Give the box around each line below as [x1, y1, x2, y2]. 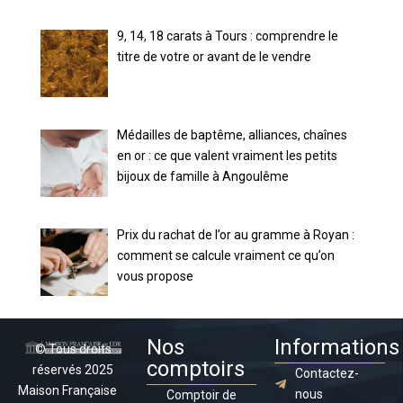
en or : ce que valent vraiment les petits [117, 148, 338, 164]
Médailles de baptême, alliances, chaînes [117, 128, 348, 143]
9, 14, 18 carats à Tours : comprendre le [117, 28, 339, 43]
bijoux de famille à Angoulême [117, 169, 290, 184]
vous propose [117, 269, 194, 284]
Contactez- [294, 365, 359, 381]
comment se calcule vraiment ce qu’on [117, 248, 336, 264]
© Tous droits [34, 341, 112, 356]
